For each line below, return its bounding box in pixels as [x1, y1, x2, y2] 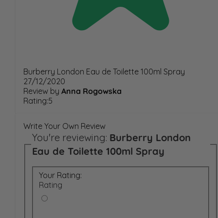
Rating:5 [23, 95, 53, 106]
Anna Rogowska [61, 86, 122, 96]
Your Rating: [39, 170, 82, 180]
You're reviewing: [32, 131, 107, 144]
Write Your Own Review [23, 121, 106, 131]
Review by [23, 86, 59, 96]
